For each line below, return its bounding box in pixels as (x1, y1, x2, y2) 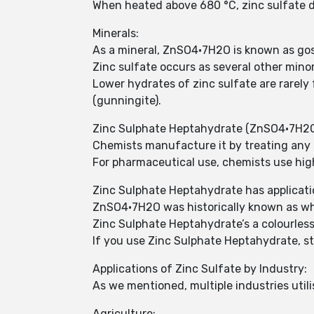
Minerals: (93, 27, 139, 40)
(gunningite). (93, 94, 161, 107)
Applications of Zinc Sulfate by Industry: (93, 262, 307, 275)
